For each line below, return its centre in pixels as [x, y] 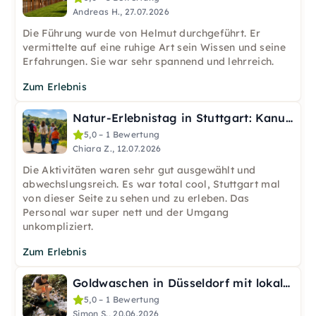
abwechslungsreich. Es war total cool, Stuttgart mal [152, 184]
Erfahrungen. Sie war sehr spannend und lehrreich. [148, 61]
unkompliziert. [58, 226]
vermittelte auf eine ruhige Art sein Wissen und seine [154, 47]
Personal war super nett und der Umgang [126, 212]
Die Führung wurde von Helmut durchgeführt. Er [142, 33]
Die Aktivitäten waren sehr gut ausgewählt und [139, 170]
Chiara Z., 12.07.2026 [117, 148]
